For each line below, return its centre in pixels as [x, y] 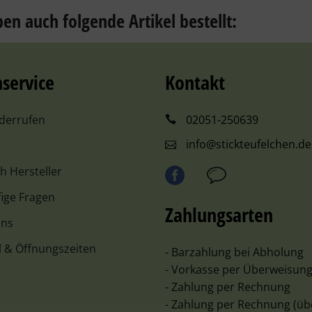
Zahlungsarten [219, 214]
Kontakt [195, 82]
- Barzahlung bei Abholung [235, 252]
